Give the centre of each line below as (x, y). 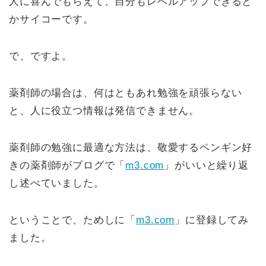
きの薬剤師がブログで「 (67, 166)
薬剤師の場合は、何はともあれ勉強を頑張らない (126, 93)
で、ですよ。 (41, 56)
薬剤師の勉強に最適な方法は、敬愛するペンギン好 (131, 148)
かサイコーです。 (51, 20)
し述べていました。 (57, 183)
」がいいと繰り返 (207, 166)
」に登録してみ (212, 220)
